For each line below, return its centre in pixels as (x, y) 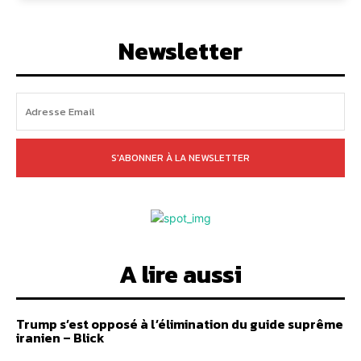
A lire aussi (180, 274)
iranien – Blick (60, 337)
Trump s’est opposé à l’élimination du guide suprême (180, 324)
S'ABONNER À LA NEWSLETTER (180, 158)
